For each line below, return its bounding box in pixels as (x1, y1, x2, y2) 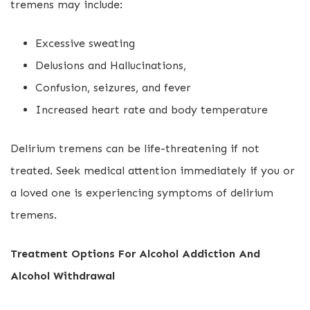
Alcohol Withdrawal (10, 269, 115, 282)
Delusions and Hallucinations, (35, 59, 186, 72)
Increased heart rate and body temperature (35, 103, 268, 116)
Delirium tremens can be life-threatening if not (10, 142, 259, 155)
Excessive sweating (35, 37, 135, 50)
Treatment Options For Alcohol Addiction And (10, 247, 260, 260)
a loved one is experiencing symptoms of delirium (10, 186, 273, 199)
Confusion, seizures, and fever (35, 81, 191, 94)
